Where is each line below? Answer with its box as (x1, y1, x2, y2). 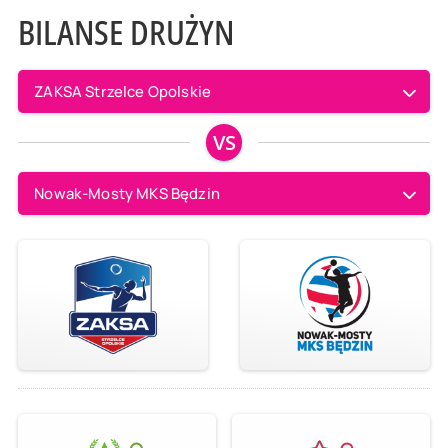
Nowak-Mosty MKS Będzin (34, 183, 220, 204)
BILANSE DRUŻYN (17, 9, 234, 55)
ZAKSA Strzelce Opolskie (34, 80, 212, 101)
